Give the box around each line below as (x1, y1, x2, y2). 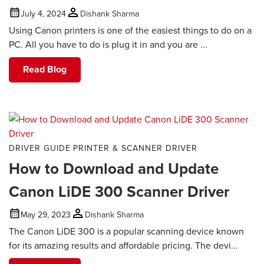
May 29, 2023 (21, 209, 71, 221)
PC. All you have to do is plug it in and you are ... (9, 37, 207, 51)
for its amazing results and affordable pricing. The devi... (9, 238, 238, 252)
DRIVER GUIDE (9, 141, 71, 154)
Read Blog (23, 62, 67, 77)
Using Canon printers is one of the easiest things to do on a (9, 23, 252, 37)
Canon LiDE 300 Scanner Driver (9, 180, 229, 203)
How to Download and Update (9, 157, 219, 180)
